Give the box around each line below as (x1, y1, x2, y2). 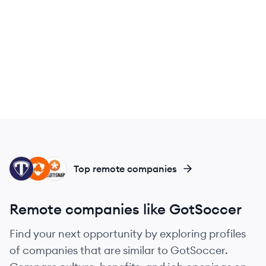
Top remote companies (74, 163, 177, 175)
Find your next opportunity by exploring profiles (9, 227, 246, 240)
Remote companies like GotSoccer (9, 200, 242, 218)
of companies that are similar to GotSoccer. (9, 243, 228, 257)
